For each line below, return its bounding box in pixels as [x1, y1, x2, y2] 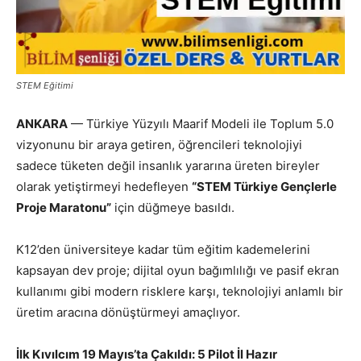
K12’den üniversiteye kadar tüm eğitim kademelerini [16, 241, 310, 257]
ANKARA [16, 115, 68, 131]
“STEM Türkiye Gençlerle [192, 178, 337, 194]
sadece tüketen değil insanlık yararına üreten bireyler [16, 157, 320, 173]
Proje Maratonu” [16, 199, 111, 215]
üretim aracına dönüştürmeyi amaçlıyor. [16, 304, 240, 320]
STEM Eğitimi [16, 79, 73, 91]
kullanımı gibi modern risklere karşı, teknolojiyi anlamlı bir [16, 283, 343, 299]
